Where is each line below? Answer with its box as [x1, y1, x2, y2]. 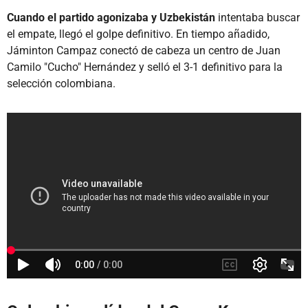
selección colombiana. [7, 76, 115, 90]
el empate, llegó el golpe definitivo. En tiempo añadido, [7, 27, 269, 41]
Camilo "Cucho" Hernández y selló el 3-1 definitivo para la [7, 60, 283, 74]
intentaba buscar [215, 10, 300, 24]
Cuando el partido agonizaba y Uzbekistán [7, 10, 215, 24]
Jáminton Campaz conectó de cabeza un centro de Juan [7, 43, 280, 57]
